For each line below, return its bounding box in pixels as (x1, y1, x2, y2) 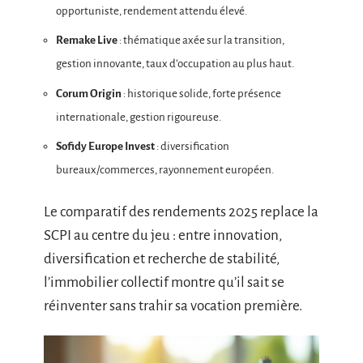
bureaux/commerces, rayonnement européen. (56, 164, 274, 176)
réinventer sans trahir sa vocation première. (44, 297, 302, 314)
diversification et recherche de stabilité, (44, 250, 280, 267)
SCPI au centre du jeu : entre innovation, (44, 227, 282, 243)
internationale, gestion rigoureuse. (56, 110, 221, 123)
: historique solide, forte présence (122, 87, 281, 100)
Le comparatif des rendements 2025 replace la (44, 203, 318, 220)
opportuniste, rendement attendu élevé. (56, 4, 247, 17)
